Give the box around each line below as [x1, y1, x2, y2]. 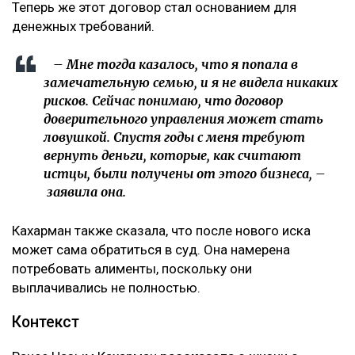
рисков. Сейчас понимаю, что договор [44, 92, 283, 109]
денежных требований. [12, 17, 155, 34]
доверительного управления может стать [44, 110, 323, 127]
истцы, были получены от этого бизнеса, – [44, 165, 326, 181]
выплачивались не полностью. [12, 279, 200, 296]
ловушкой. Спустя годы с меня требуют [44, 128, 305, 145]
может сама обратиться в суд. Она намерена [12, 241, 290, 258]
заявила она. [44, 183, 126, 200]
